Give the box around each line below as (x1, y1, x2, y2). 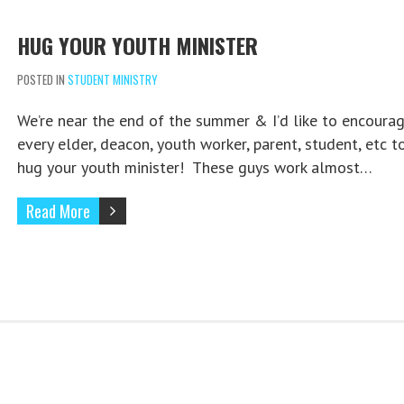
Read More (25, 199, 90, 224)
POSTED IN (16, 70, 68, 89)
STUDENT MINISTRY (67, 70, 158, 89)
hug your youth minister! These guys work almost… (16, 157, 372, 179)
